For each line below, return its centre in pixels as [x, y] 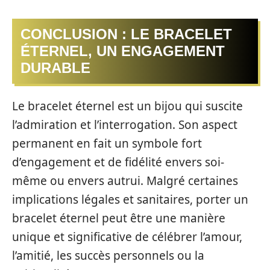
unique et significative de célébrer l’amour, [127, 237]
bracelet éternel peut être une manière [119, 218]
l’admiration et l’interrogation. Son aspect [125, 125]
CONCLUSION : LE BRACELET [126, 34]
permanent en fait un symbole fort [107, 144]
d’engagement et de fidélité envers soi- [118, 162]
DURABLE [55, 67]
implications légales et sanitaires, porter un [130, 200]
